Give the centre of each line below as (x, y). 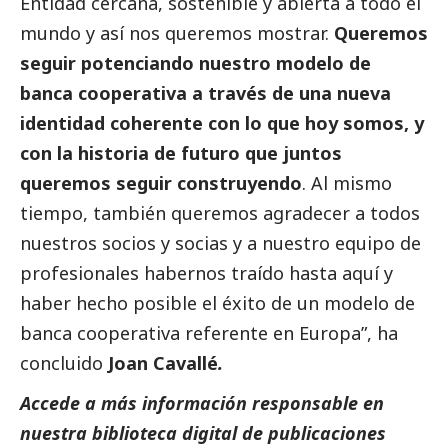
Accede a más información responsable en (202, 402)
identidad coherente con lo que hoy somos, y (222, 122)
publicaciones (327, 432)
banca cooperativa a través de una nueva (205, 92)
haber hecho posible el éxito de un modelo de (217, 302)
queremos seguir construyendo (161, 182)
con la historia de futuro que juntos (181, 152)
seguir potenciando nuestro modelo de (195, 62)
